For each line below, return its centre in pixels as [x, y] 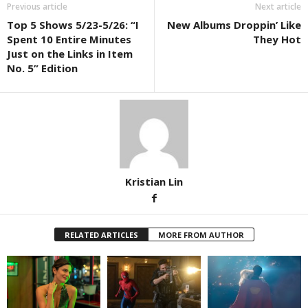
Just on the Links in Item [70, 53]
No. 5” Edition [42, 68]
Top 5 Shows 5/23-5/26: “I [73, 24]
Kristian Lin [154, 181]
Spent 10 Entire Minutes [69, 39]
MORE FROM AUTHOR [201, 234]
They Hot [277, 39]
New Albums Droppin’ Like [234, 24]
